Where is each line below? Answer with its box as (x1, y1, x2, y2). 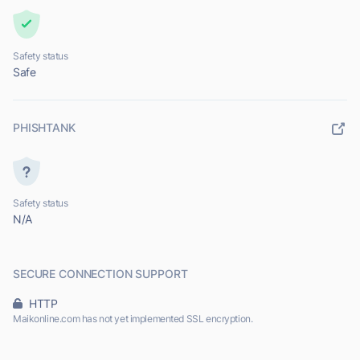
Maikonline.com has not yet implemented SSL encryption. (13, 313, 253, 325)
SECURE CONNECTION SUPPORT (13, 267, 188, 281)
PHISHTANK (13, 121, 76, 135)
